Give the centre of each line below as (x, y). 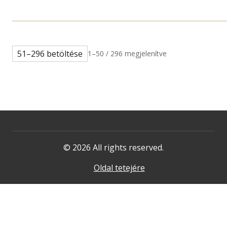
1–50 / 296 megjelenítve (127, 54)
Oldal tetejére (119, 168)
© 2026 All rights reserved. (113, 148)
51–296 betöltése (50, 54)
